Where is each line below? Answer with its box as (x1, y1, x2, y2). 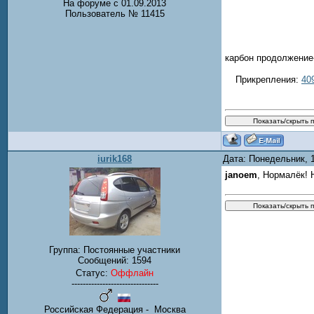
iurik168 (97, 153, 132, 164)
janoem (225, 170, 257, 180)
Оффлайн (111, 268, 153, 279)
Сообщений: (78, 255, 132, 266)
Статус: (76, 268, 111, 279)
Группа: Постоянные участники (49, 245, 180, 256)
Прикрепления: (235, 74, 301, 85)
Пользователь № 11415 (64, 8, 165, 20)
